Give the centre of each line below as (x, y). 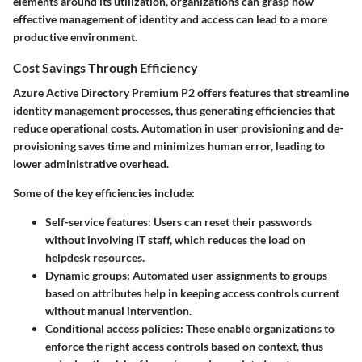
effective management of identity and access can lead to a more (170, 19)
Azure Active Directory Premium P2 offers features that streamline (181, 92)
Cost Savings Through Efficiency (105, 67)
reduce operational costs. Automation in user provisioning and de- (178, 128)
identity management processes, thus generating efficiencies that (174, 110)
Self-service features (97, 221)
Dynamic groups (86, 275)
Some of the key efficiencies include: (104, 192)
